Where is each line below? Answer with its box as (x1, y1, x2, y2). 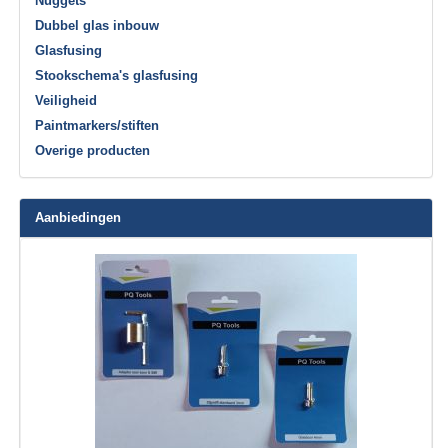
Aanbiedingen (35, 210, 122, 226)
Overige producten (35, 143, 151, 159)
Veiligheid (35, 93, 98, 109)
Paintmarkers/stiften (35, 118, 160, 134)
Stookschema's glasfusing (35, 68, 199, 84)
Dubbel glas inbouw (35, 18, 160, 34)
